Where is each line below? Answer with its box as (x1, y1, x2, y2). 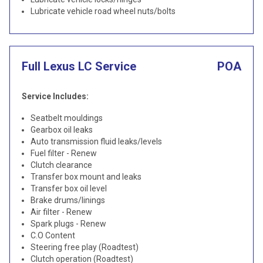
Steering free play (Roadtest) (31, 242, 139, 252)
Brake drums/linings (31, 195, 105, 205)
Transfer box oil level (31, 184, 107, 193)
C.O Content (31, 231, 75, 240)
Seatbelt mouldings (31, 113, 103, 123)
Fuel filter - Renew (31, 149, 97, 158)
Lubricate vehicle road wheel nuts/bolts (31, 6, 176, 16)
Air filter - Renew (31, 207, 92, 217)
